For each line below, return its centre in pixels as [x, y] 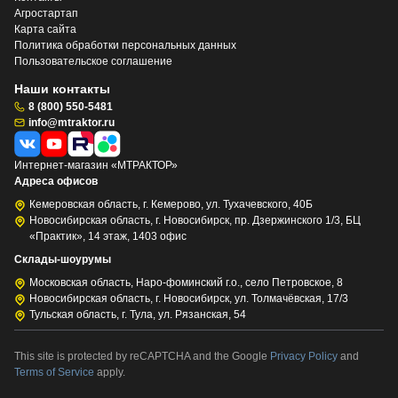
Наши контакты [62, 88]
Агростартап [46, 13]
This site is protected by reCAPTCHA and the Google [142, 356]
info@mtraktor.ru [72, 122]
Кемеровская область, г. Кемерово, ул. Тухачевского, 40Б [171, 204]
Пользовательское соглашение [93, 61]
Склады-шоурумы [63, 259]
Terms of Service [56, 372]
